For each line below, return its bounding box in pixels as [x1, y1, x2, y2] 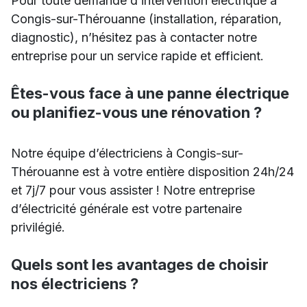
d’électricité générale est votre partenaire [11, 201, 242, 216]
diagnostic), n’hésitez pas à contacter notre [11, 30, 257, 45]
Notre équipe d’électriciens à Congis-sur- [11, 146, 243, 160]
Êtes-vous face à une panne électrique [11, 84, 289, 102]
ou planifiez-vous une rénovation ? [11, 103, 262, 121]
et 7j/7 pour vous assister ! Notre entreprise [11, 183, 255, 197]
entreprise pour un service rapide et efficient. [11, 49, 264, 63]
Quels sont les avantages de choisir [11, 256, 269, 273]
